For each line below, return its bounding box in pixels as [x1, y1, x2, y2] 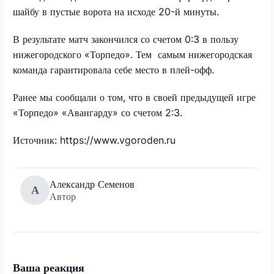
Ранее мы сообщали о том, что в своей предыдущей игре [13, 91, 256, 103]
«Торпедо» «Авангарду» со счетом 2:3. [13, 106, 182, 119]
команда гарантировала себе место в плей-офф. [13, 63, 214, 76]
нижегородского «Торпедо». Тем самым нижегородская [13, 48, 252, 61]
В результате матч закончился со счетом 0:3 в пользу [13, 32, 239, 45]
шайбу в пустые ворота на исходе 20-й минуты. [13, 5, 219, 18]
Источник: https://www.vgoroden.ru [13, 133, 176, 146]
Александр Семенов [50, 177, 135, 190]
